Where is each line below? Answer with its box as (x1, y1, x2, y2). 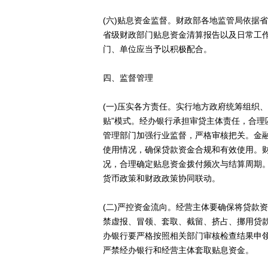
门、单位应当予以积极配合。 (103, 44, 212, 54)
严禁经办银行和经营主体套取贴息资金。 (103, 245, 254, 255)
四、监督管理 (103, 73, 153, 83)
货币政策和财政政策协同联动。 (103, 173, 220, 183)
